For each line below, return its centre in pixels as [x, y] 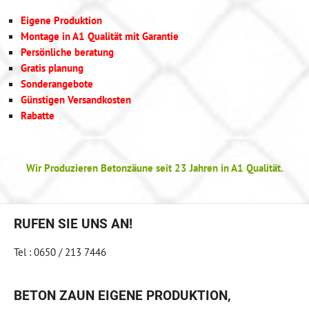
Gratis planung [52, 67]
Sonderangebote [57, 83]
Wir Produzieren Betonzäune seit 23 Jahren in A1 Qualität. [154, 167]
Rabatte [38, 115]
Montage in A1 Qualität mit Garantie [100, 36]
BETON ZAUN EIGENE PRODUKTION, [122, 295]
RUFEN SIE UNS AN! [73, 223]
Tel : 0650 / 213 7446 [60, 251]
